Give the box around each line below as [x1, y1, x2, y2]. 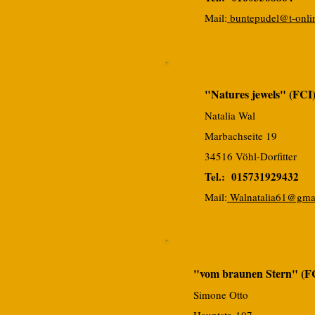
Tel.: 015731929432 [205, 169, 299, 184]
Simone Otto [193, 288, 248, 302]
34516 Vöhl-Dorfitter [205, 149, 297, 163]
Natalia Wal [205, 108, 255, 122]
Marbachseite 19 [205, 129, 277, 143]
